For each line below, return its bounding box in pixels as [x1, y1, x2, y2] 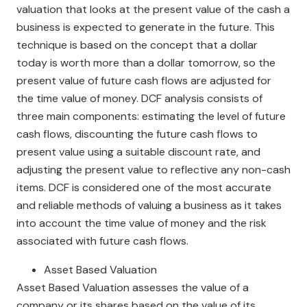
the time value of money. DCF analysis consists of [16, 91, 262, 106]
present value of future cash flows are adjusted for [16, 73, 271, 88]
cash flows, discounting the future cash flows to [16, 127, 258, 141]
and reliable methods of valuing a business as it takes [16, 198, 282, 212]
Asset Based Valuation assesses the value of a [16, 280, 249, 295]
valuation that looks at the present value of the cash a [16, 2, 290, 16]
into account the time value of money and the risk [16, 216, 267, 230]
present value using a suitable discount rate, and [16, 145, 260, 159]
